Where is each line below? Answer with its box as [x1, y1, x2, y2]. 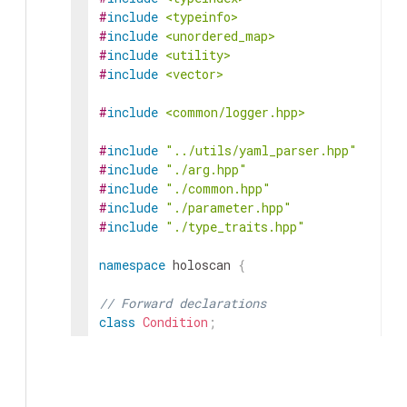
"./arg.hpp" [165, 161, 247, 178]
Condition [143, 313, 208, 331]
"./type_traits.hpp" [165, 218, 305, 235]
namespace [99, 256, 165, 273]
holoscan [173, 256, 231, 273]
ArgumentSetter [143, 371, 245, 388]
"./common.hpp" [165, 180, 271, 197]
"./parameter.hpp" [165, 199, 292, 216]
